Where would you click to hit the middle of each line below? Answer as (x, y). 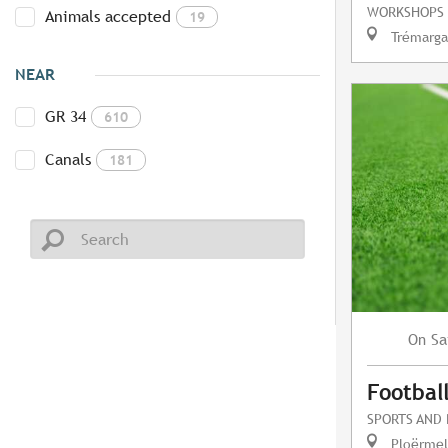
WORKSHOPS (405, 12)
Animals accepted (108, 17)
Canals (68, 160)
